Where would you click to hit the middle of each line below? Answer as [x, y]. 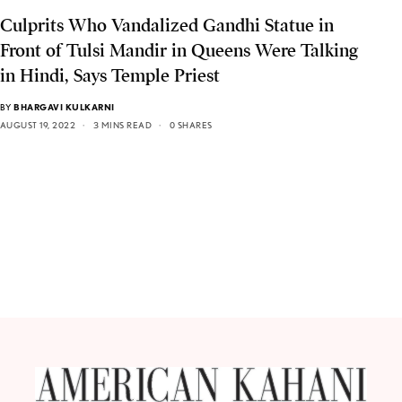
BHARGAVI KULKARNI [64, 107]
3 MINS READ [122, 125]
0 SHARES [191, 125]
